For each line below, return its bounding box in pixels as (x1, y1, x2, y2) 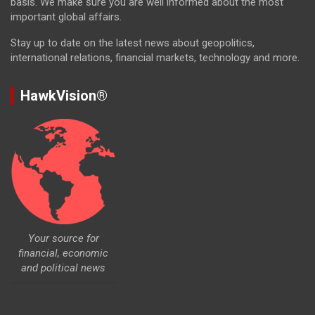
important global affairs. (11, 11, 122, 23)
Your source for (27, 232, 99, 245)
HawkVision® (20, 87, 108, 104)
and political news (21, 262, 105, 274)
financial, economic (18, 247, 108, 259)
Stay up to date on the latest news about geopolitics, (11, 37, 255, 49)
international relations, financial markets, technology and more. (11, 51, 300, 64)
